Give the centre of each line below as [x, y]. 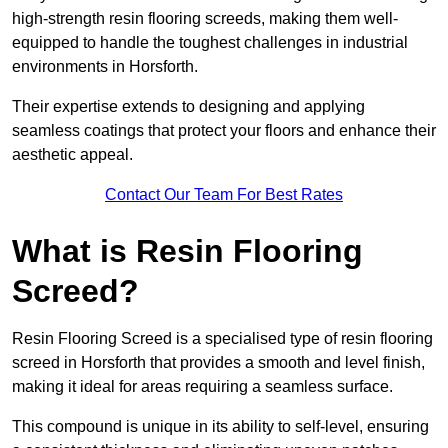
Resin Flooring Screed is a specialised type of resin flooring [222, 339]
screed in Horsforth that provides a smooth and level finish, [218, 363]
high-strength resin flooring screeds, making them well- [205, 19]
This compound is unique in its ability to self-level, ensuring [220, 427]
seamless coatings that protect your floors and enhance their [224, 131]
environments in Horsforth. [107, 67]
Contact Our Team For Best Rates [224, 195]
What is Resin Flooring [187, 251]
